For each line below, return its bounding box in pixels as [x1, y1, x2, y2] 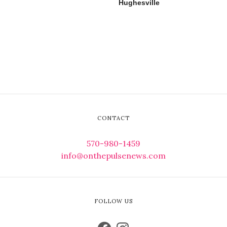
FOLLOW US [94, 197, 133, 205]
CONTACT [97, 114, 130, 122]
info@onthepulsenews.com [61, 150, 166, 161]
